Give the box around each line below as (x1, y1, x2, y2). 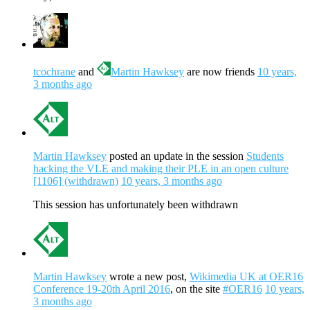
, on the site (170, 283, 223, 295)
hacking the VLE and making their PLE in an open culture (33, 163, 289, 175)
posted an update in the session (107, 150, 246, 163)
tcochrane (33, 66, 75, 78)
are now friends (184, 66, 257, 78)
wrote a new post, (107, 271, 190, 283)
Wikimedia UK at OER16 (190, 271, 303, 283)
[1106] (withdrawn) (33, 175, 118, 188)
